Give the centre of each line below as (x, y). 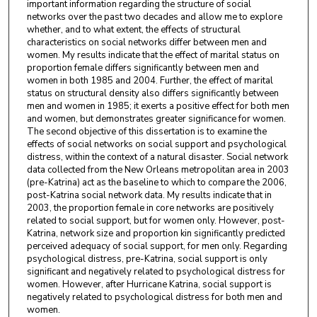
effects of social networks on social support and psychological (156, 145)
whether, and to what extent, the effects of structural (133, 30)
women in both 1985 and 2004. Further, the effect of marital (150, 81)
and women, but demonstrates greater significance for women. (156, 119)
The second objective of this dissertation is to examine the (146, 132)
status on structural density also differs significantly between (152, 94)
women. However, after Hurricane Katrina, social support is (149, 285)
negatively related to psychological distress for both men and (154, 298)
